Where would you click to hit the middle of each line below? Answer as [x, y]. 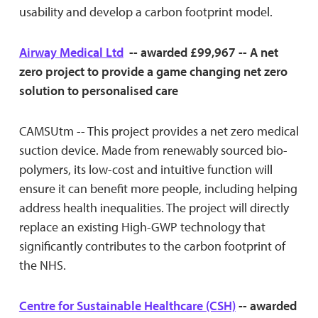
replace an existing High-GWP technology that [142, 226]
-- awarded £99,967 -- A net [201, 52]
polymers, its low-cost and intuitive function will [146, 169]
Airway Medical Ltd [71, 52]
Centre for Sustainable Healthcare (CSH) [127, 305]
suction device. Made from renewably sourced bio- [153, 150]
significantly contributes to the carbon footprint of [152, 246]
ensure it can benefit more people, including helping [158, 188]
